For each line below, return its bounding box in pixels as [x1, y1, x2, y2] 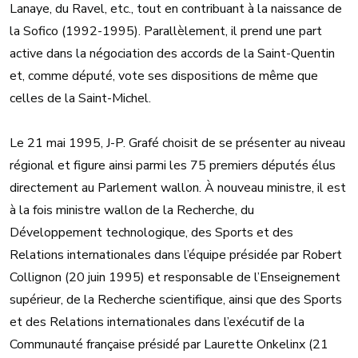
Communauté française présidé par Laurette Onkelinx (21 [10, 336, 328, 354]
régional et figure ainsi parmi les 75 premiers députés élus [10, 157, 336, 175]
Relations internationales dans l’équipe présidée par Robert [10, 246, 342, 265]
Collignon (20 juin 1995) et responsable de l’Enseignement [10, 268, 340, 287]
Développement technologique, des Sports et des [10, 224, 293, 242]
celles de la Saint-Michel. [10, 89, 151, 108]
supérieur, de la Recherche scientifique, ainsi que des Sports [10, 291, 342, 309]
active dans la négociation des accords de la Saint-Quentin [10, 45, 335, 63]
